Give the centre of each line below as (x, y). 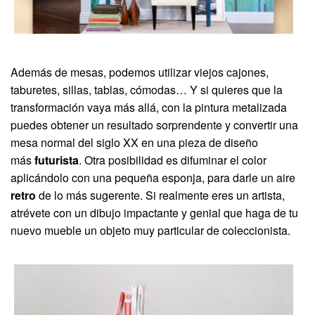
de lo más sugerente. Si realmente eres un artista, (160, 195)
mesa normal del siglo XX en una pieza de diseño (134, 142)
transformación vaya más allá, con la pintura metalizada (149, 107)
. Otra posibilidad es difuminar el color (173, 160)
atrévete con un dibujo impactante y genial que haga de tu (154, 212)
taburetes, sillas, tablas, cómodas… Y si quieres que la (147, 89)
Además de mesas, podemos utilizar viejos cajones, (140, 72)
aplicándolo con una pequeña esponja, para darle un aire (153, 177)
